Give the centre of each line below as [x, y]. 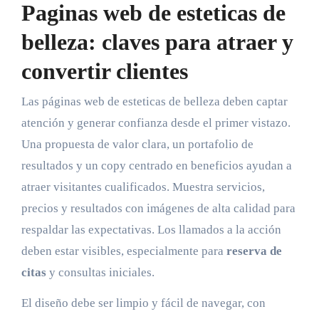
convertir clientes [104, 72]
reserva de [254, 251]
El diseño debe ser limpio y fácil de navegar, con [143, 303]
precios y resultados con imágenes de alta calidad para [158, 208]
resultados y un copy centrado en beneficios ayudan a [156, 165]
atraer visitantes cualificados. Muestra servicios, [143, 187]
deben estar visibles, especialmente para [124, 251]
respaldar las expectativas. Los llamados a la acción [151, 229]
